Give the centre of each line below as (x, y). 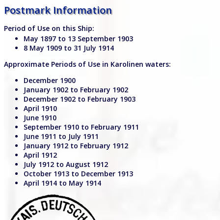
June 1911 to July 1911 (61, 137)
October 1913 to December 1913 (78, 174)
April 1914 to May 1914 (62, 183)
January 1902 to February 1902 (76, 90)
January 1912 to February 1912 (76, 146)
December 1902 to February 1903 (80, 99)
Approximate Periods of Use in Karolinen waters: (87, 64)
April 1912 (40, 155)
